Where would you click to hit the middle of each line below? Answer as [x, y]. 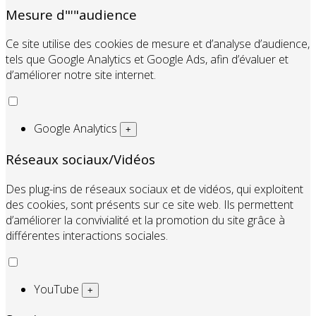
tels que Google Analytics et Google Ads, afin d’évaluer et [147, 60]
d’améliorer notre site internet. [81, 75]
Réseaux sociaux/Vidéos [80, 159]
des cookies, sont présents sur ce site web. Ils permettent [150, 204]
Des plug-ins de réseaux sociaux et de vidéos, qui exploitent [154, 189]
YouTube [58, 289]
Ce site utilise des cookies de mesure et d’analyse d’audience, [158, 44]
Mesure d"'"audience [71, 14]
